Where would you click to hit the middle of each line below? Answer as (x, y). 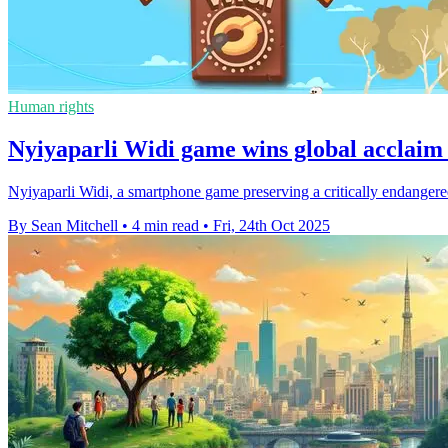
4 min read (165, 225)
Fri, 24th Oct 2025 (271, 225)
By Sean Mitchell (63, 225)
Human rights (51, 107)
